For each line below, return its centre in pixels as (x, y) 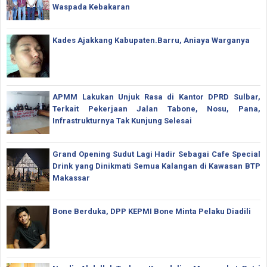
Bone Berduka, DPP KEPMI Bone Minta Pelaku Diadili (152, 212)
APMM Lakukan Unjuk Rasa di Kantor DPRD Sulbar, (156, 97)
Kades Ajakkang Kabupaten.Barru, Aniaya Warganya (151, 40)
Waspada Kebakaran (91, 7)
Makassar (71, 178)
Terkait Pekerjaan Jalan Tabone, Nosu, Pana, (156, 109)
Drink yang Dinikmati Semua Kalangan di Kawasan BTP (156, 166)
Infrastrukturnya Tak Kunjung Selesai (122, 121)
